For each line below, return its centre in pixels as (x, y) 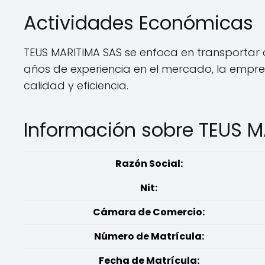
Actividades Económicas (138, 23)
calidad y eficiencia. (76, 85)
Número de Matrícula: (149, 236)
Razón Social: (149, 164)
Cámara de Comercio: (149, 212)
